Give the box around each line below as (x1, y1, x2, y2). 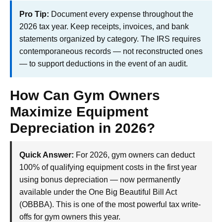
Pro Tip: (19, 9, 49, 18)
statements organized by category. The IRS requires (19, 34, 201, 43)
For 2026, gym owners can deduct (74, 150, 195, 159)
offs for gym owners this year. (19, 212, 120, 221)
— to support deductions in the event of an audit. (19, 59, 188, 68)
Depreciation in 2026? (10, 120, 155, 136)
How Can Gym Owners (10, 87, 160, 103)
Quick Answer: (19, 150, 74, 159)
